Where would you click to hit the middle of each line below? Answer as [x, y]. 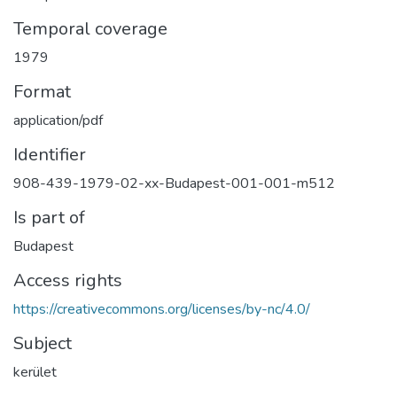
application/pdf [58, 121]
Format [42, 92]
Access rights [68, 281]
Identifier [50, 155]
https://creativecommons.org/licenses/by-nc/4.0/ [162, 310]
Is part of [49, 218]
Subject [43, 344]
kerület [35, 373]
